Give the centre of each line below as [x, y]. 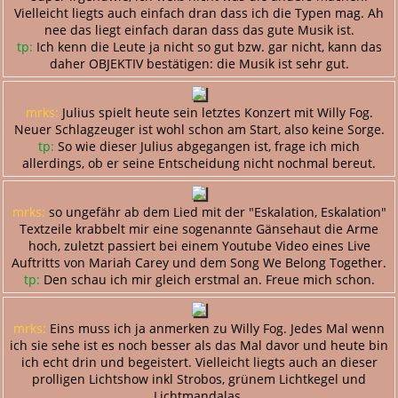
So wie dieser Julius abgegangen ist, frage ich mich [207, 146]
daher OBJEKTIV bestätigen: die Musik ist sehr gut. [199, 63]
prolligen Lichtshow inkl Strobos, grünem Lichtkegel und [199, 378]
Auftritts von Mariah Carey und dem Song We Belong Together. [199, 262]
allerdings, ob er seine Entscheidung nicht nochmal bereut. [199, 163]
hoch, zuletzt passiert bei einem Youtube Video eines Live [199, 245]
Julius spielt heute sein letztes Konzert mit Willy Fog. [215, 112]
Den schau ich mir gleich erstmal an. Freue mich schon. [207, 279]
